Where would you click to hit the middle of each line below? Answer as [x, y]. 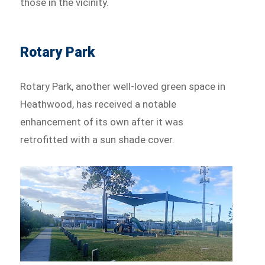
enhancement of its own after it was [102, 122]
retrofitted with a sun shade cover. [98, 140]
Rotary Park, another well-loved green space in [123, 87]
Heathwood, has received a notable [98, 104]
